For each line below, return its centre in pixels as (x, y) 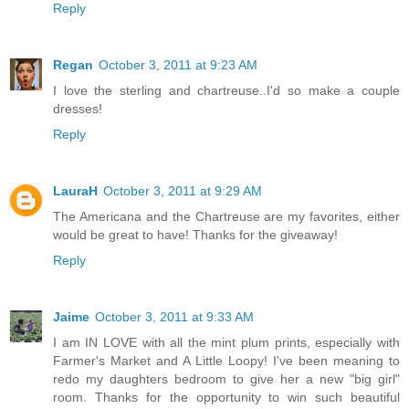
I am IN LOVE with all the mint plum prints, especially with (226, 342)
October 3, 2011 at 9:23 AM (178, 64)
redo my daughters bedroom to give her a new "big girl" (226, 378)
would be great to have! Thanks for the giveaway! (195, 234)
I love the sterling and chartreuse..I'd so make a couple (226, 90)
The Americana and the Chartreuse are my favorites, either (226, 216)
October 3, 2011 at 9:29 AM (183, 190)
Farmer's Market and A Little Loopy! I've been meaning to (226, 360)
